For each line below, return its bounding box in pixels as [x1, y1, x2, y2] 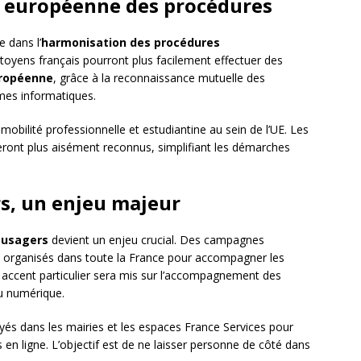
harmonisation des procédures [41, 35, 220, 51]
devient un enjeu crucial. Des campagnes [48, 232, 264, 248]
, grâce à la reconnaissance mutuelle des [53, 70, 265, 86]
